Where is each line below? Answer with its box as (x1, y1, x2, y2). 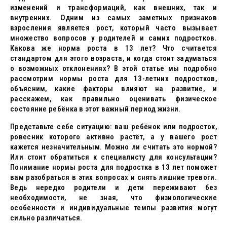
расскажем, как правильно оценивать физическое (10, 94, 217, 103)
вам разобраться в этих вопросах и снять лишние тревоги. (10, 173, 217, 182)
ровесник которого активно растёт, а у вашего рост (10, 132, 217, 141)
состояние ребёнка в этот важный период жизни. (10, 104, 181, 113)
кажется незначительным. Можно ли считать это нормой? (10, 142, 217, 152)
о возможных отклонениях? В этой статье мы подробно (10, 64, 217, 73)
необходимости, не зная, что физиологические (10, 193, 217, 202)
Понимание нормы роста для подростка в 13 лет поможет (10, 163, 217, 172)
